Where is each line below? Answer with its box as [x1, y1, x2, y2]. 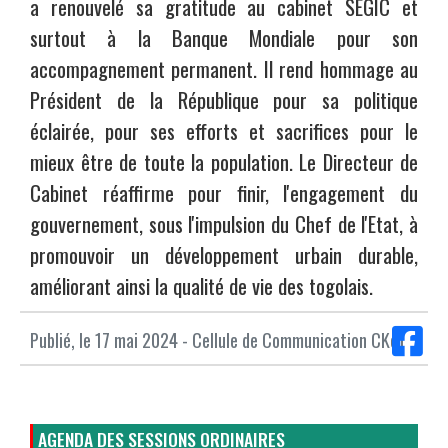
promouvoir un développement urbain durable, [30, 238, 418, 270]
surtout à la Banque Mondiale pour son [30, 21, 418, 53]
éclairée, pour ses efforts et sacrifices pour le [30, 114, 418, 146]
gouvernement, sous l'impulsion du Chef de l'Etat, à [30, 207, 418, 239]
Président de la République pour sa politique [30, 83, 418, 115]
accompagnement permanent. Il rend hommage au [30, 52, 418, 84]
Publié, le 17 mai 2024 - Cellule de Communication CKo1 [30, 325, 405, 353]
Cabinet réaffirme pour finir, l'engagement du [30, 176, 418, 208]
